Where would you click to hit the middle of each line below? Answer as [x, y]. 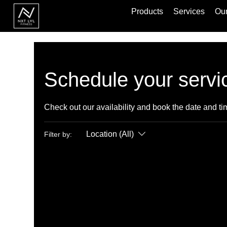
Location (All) [110, 134]
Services [189, 11]
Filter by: [58, 134]
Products [147, 11]
